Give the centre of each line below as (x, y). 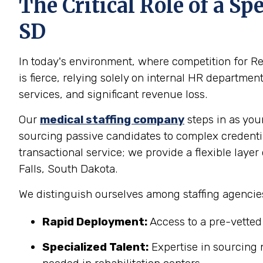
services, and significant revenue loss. (113, 94)
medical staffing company (112, 119)
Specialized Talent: (95, 247)
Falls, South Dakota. (68, 169)
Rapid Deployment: (95, 222)
